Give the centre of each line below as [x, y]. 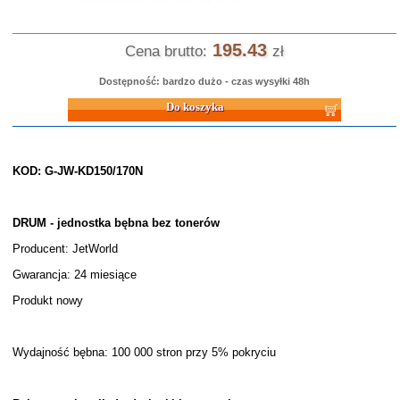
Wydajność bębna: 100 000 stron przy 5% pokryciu [144, 352]
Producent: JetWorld [65, 249]
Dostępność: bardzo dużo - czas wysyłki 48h [204, 81]
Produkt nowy [47, 300]
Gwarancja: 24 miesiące [74, 275]
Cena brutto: [166, 51]
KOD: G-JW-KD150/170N [77, 171]
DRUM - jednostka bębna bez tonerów [116, 223]
